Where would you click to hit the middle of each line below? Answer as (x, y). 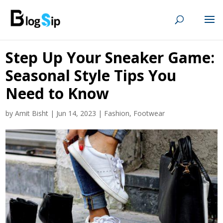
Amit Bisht (32, 113)
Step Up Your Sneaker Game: (110, 57)
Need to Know (57, 93)
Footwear (149, 113)
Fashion (117, 113)
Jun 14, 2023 (76, 113)
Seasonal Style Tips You (91, 75)
